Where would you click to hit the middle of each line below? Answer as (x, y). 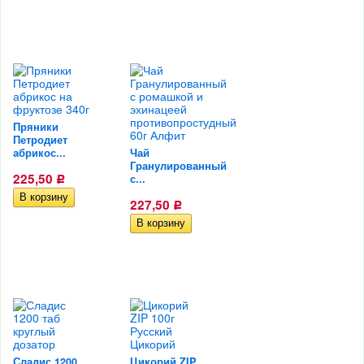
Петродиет (40, 140)
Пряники (36, 127)
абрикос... (39, 153)
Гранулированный (178, 166)
